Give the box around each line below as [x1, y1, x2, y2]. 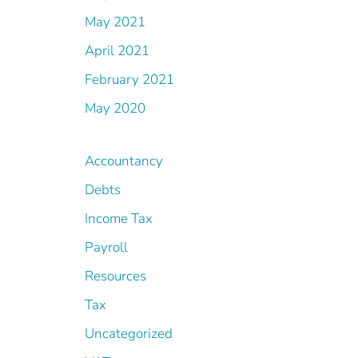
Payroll [85, 238, 128, 257]
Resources [85, 267, 146, 285]
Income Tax [85, 209, 153, 228]
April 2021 [85, 42, 149, 60]
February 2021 [85, 70, 174, 89]
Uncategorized [85, 324, 173, 343]
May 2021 [85, 13, 145, 31]
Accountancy [85, 152, 163, 170]
